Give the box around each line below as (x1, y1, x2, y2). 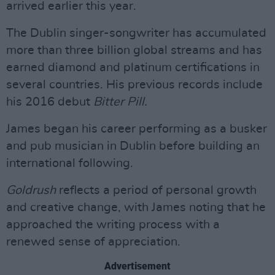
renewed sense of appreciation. (6, 236, 180, 248)
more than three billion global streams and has (6, 44, 262, 56)
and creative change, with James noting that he (6, 201, 266, 214)
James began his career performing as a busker (6, 123, 267, 135)
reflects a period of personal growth (56, 184, 257, 196)
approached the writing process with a (6, 219, 220, 231)
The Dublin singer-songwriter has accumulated (6, 27, 266, 39)
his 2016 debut (6, 96, 93, 108)
